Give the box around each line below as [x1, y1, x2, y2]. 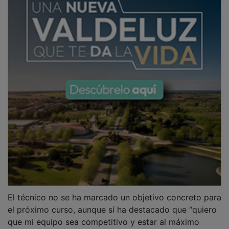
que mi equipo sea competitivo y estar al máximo [8, 209, 199, 220]
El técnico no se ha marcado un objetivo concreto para [8, 185, 221, 195]
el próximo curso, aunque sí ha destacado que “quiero [8, 197, 217, 208]
